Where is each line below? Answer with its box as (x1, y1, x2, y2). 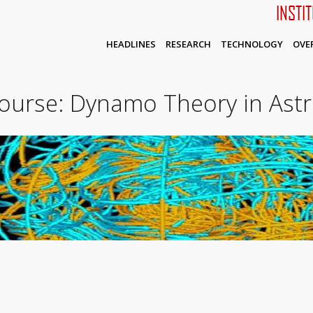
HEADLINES (105, 38, 156, 50)
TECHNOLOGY (220, 38, 283, 50)
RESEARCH (165, 38, 211, 50)
